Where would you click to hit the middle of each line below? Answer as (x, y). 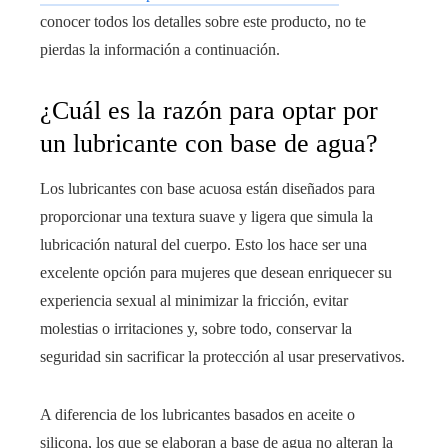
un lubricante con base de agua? (209, 144)
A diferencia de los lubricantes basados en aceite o (197, 415)
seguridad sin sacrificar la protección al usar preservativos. (222, 357)
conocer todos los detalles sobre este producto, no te (203, 22)
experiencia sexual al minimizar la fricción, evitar (194, 301)
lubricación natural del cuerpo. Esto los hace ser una (203, 245)
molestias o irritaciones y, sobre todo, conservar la (196, 329)
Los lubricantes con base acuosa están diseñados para (207, 189)
